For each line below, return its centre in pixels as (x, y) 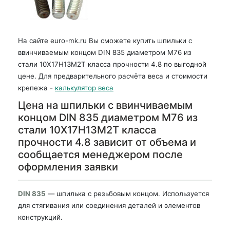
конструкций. (40, 217)
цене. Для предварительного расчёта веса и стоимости (113, 76)
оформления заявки (68, 167)
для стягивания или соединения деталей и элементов (109, 205)
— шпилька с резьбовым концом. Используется (128, 193)
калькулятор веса (84, 88)
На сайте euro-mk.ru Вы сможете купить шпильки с (105, 41)
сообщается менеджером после (100, 155)
